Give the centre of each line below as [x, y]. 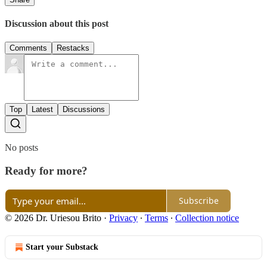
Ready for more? [46, 171]
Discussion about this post [57, 24]
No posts [21, 148]
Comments [28, 48]
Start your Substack [62, 247]
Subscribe [199, 201]
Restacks [73, 48]
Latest [42, 110]
